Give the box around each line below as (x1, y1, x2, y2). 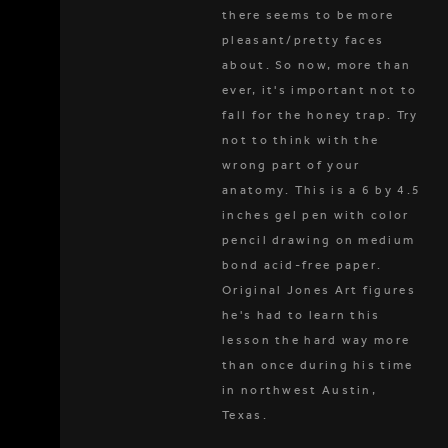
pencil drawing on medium (222, 233, 416, 247)
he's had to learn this (222, 308, 381, 322)
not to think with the (222, 133, 380, 147)
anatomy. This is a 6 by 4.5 (222, 183, 422, 197)
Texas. (222, 408, 268, 422)
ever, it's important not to (222, 83, 418, 97)
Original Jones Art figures (222, 283, 416, 297)
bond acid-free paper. (222, 258, 383, 272)
